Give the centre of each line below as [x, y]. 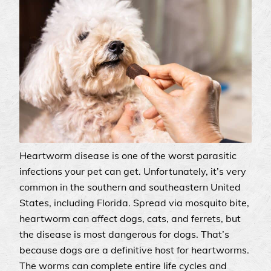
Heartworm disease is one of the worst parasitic [128, 156]
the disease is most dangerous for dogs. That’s [124, 234]
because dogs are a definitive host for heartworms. [134, 250]
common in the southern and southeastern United [130, 187]
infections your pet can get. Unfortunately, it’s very [133, 171]
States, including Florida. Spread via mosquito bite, [134, 203]
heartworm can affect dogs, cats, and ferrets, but [130, 219]
